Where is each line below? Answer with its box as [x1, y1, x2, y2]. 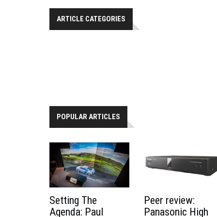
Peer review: [144, 194, 195, 206]
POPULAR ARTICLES [57, 112, 120, 121]
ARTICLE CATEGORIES [57, 14, 125, 23]
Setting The [49, 194, 97, 207]
